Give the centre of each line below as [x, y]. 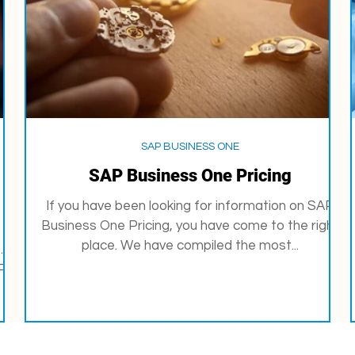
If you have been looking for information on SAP [190, 206]
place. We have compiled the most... [190, 246]
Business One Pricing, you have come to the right [190, 226]
